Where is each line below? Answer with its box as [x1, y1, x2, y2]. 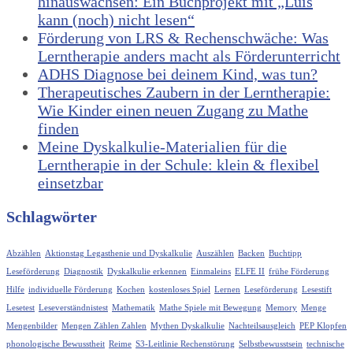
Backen [238, 249, 265, 258]
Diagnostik [64, 267, 103, 277]
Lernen [214, 285, 240, 295]
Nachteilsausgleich [229, 321, 295, 331]
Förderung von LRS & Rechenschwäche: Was [38, 29, 329, 47]
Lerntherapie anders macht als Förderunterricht [38, 47, 340, 65]
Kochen [117, 285, 145, 295]
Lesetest [6, 303, 35, 313]
